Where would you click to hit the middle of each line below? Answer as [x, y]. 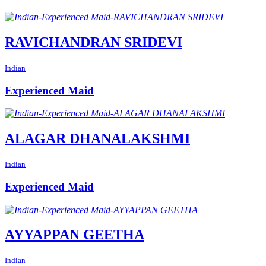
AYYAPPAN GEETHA [75, 235]
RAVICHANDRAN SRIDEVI [94, 42]
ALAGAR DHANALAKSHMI [97, 139]
